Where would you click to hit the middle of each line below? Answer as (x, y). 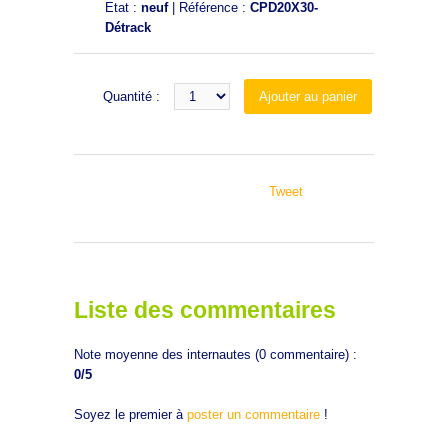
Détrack (128, 27)
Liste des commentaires (205, 310)
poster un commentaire (253, 415)
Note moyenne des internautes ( (166, 355)
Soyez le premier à (130, 415)
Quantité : (133, 96)
